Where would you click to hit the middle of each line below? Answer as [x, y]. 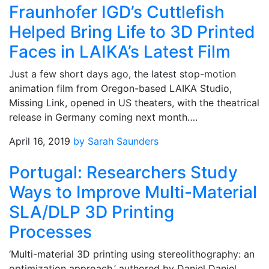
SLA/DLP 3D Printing [92, 212]
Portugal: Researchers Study [123, 172]
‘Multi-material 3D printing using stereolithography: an [132, 254]
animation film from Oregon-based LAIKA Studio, [120, 88]
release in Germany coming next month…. [103, 117]
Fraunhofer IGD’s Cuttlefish [117, 12]
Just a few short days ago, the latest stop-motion [122, 74]
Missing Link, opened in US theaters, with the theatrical [134, 103]
